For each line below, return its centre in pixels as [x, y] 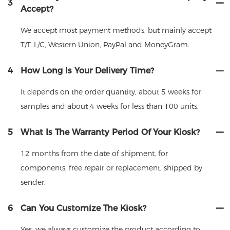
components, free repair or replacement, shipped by [111, 168]
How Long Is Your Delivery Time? [87, 70]
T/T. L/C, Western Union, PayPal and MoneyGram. [105, 44]
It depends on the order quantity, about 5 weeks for [111, 92]
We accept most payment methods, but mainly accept [116, 30]
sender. [33, 182]
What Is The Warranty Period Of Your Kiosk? [110, 132]
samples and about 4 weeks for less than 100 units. [110, 106]
